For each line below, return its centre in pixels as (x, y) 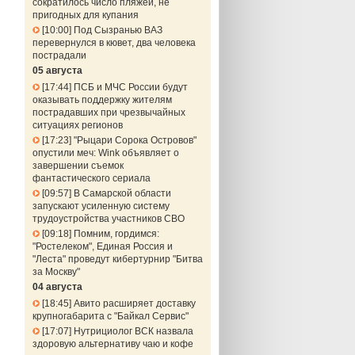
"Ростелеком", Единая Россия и (102, 246)
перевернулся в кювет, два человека (114, 43)
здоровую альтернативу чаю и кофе (113, 344)
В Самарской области (122, 193)
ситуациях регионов (77, 125)
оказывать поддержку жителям (102, 100)
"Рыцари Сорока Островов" (135, 140)
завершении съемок (78, 166)
